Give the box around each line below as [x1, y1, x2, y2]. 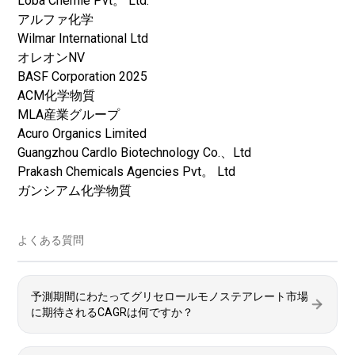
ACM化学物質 [17, 88, 95, 103]
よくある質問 [17, 234, 84, 246]
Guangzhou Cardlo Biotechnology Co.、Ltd [17, 145, 251, 160]
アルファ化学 [17, 12, 94, 27]
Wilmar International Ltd [17, 31, 148, 46]
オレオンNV [17, 50, 85, 65]
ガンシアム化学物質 [17, 183, 132, 198]
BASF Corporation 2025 [17, 69, 147, 84]
